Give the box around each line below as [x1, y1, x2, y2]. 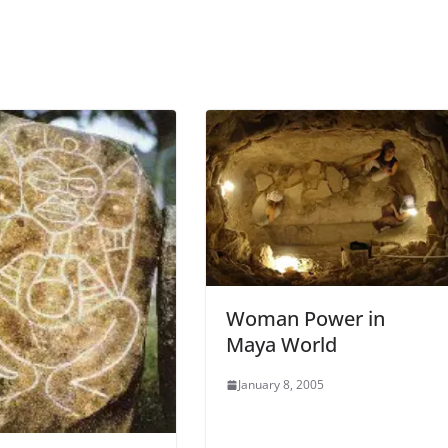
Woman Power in [226, 305, 385, 333]
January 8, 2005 [238, 376, 324, 394]
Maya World [226, 331, 337, 359]
